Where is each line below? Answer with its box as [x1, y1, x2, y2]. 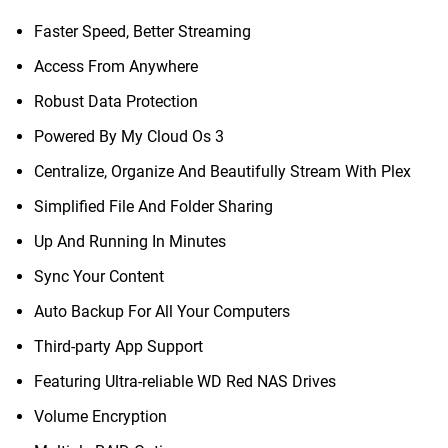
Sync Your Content [34, 267, 164, 286]
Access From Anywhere [34, 57, 198, 76]
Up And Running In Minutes [34, 232, 226, 251]
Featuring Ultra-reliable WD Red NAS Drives [34, 372, 336, 391]
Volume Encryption [34, 407, 167, 426]
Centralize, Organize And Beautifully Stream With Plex [34, 162, 411, 181]
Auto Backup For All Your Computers [34, 302, 290, 321]
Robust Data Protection [34, 92, 198, 111]
